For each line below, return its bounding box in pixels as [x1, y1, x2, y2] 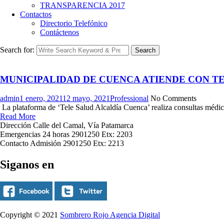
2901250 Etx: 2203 [69, 130, 132, 139]
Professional [110, 94, 148, 103]
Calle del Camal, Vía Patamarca [31, 121, 133, 130]
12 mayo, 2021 [62, 94, 110, 103]
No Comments [148, 94, 196, 103]
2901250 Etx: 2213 [61, 139, 124, 148]
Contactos [20, 10, 51, 18]
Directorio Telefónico [40, 19, 107, 27]
